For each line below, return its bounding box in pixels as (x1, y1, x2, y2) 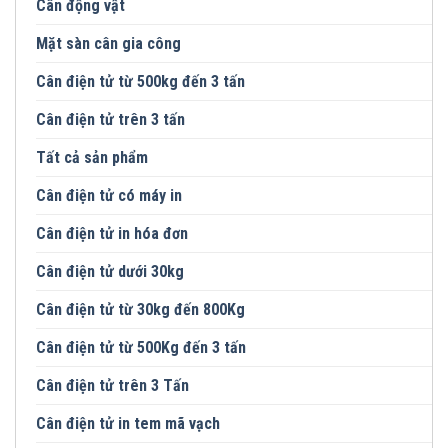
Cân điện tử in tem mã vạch (36, 413, 220, 433)
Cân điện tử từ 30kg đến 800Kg (36, 299, 245, 319)
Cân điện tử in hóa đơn (36, 223, 188, 243)
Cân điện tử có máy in (36, 185, 182, 205)
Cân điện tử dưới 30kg (36, 261, 184, 281)
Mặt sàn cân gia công (36, 33, 181, 53)
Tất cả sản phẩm (36, 147, 148, 167)
